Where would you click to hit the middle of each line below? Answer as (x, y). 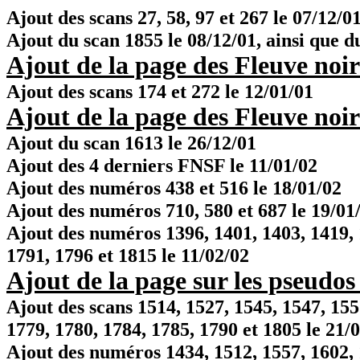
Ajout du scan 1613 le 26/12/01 (131, 143)
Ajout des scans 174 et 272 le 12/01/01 (160, 91)
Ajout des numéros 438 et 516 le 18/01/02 (174, 188)
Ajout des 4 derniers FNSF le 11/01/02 (162, 165)
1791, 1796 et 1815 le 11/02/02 (128, 255)
